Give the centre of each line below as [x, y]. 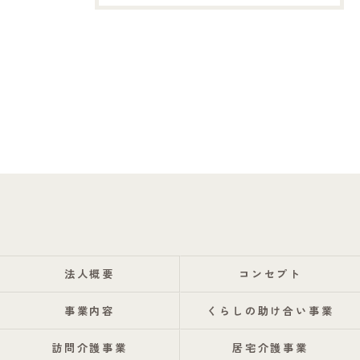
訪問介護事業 [90, 348]
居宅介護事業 [270, 348]
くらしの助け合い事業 [270, 311]
